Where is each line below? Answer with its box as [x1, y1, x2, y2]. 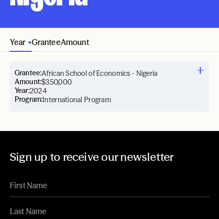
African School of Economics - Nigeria [42, 69, 158, 78]
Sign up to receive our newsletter [10, 150, 174, 164]
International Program [43, 95, 111, 104]
